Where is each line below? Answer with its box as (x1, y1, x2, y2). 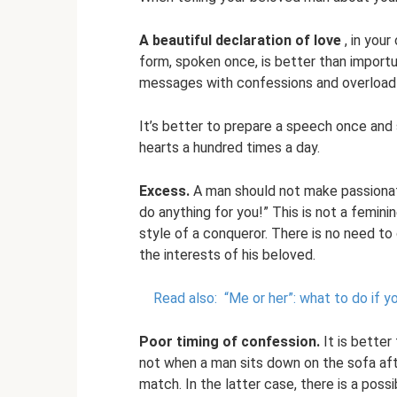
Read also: (153, 290, 217, 307)
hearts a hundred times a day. (139, 139, 320, 157)
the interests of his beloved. (139, 246, 315, 264)
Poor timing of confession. (139, 333, 320, 351)
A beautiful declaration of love (139, 32, 341, 50)
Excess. (139, 183, 190, 200)
